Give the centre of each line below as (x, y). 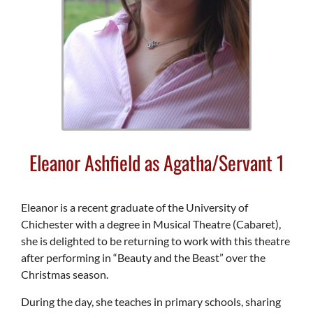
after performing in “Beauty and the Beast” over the (143, 258)
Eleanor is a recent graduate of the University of (134, 208)
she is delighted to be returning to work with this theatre (155, 241)
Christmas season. (65, 275)
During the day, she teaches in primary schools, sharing (151, 301)
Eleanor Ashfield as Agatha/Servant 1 (156, 163)
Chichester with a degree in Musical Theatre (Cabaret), (151, 224)
